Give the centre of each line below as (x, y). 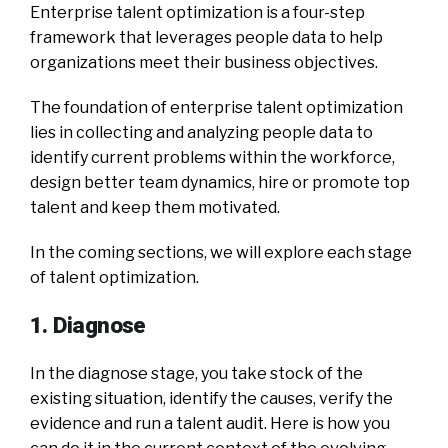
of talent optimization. (114, 277)
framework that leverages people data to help (206, 37)
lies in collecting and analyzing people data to (201, 132)
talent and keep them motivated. (155, 207)
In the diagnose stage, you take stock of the (196, 373)
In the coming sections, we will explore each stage (221, 252)
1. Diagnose (88, 324)
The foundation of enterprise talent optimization (216, 107)
